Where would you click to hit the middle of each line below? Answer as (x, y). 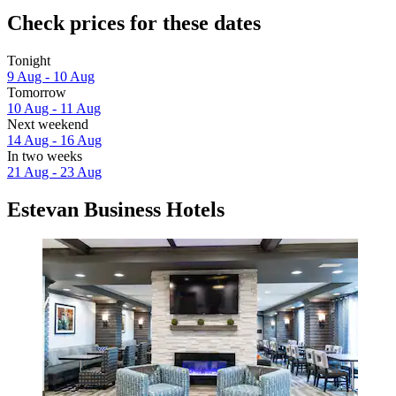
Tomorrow (37, 92)
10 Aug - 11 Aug (54, 108)
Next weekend (48, 124)
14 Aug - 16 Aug (54, 140)
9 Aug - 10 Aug (51, 76)
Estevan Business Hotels (116, 209)
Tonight (29, 60)
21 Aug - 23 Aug (54, 171)
